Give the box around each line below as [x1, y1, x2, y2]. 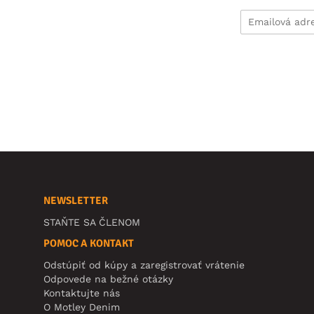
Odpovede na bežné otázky [43, 273, 173, 285]
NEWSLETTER [43, 193, 108, 207]
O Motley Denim [43, 301, 120, 313]
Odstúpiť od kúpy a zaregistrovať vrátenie [43, 259, 245, 271]
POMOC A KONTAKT [43, 236, 134, 250]
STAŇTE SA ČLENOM [43, 216, 140, 228]
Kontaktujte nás [43, 287, 120, 299]
